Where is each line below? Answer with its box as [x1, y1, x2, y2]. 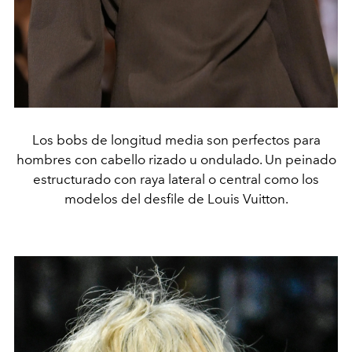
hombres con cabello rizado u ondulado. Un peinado [16, 151, 336, 167]
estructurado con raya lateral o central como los [33, 170, 319, 187]
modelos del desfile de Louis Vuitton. [64, 190, 288, 207]
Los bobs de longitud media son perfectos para [31, 131, 321, 148]
